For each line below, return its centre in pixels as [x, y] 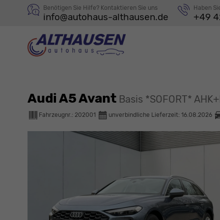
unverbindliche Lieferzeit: [145, 115]
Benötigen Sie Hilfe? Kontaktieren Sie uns [100, 8]
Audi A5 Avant [73, 98]
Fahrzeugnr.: [57, 115]
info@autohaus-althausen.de [106, 17]
